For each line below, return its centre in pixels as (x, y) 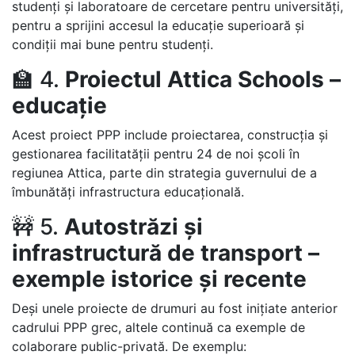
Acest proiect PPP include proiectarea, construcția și (170, 135)
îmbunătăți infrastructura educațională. (128, 192)
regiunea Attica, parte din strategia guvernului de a (164, 173)
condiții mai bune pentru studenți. (113, 44)
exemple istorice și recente (159, 279)
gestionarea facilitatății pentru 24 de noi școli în (156, 154)
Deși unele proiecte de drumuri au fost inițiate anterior (175, 308)
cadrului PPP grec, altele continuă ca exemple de (158, 327)
